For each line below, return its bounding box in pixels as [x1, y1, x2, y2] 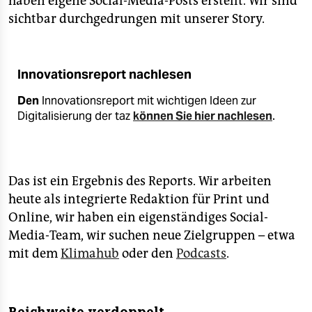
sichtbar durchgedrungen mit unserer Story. [8, 10, 265, 26]
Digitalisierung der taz [17, 108, 133, 123]
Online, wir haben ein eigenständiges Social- [8, 209, 268, 225]
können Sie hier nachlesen [133, 108, 272, 123]
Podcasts [176, 245, 226, 261]
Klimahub [61, 245, 119, 261]
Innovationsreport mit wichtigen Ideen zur [39, 93, 256, 108]
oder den [119, 245, 176, 261]
